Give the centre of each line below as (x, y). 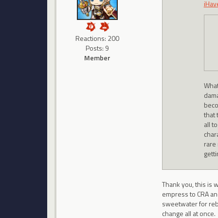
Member (98, 57)
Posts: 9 (98, 48)
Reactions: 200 (98, 38)
